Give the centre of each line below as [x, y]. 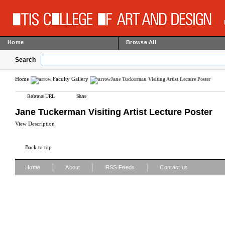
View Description [35, 124]
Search [25, 60]
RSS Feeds [120, 167]
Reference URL [41, 96]
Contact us [174, 167]
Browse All [141, 42]
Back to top [38, 147]
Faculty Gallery [71, 79]
